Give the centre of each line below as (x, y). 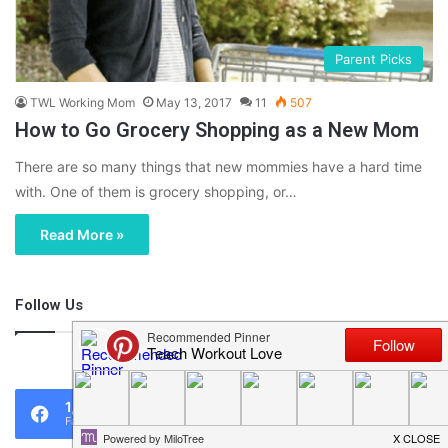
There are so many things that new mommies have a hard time (218, 167)
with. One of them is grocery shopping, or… (156, 192)
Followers (304, 421)
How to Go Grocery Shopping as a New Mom (217, 130)
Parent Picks (373, 59)
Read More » (82, 235)
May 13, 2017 (194, 103)
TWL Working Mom (82, 103)
